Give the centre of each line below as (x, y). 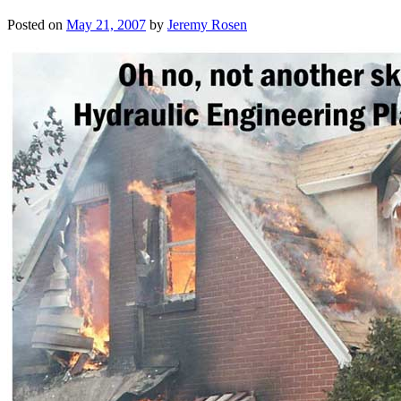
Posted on (37, 25)
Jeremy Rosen (207, 25)
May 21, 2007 (106, 25)
